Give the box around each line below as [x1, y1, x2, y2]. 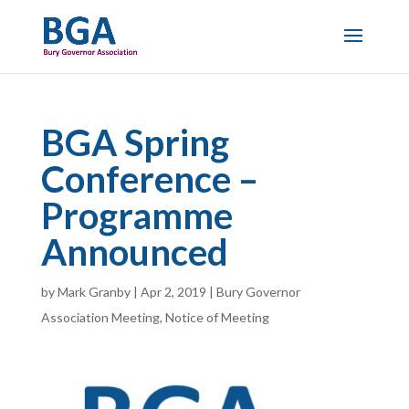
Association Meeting [40, 309, 160, 325]
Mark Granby [57, 284, 131, 299]
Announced [40, 230, 228, 274]
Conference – [40, 157, 258, 201]
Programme [40, 194, 233, 237]
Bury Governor [215, 284, 300, 299]
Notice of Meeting [164, 309, 269, 325]
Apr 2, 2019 [140, 284, 206, 299]
